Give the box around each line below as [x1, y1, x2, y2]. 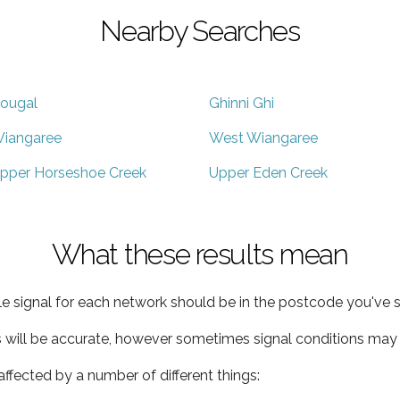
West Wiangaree [209, 129, 318, 146]
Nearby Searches [100, 13, 300, 47]
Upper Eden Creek [209, 163, 328, 181]
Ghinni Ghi [209, 94, 274, 112]
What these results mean [52, 237, 348, 271]
